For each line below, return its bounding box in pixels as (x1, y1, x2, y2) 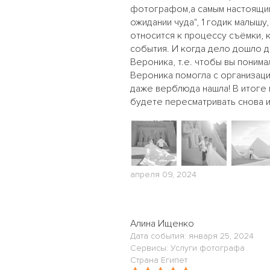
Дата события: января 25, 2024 (130, 231, 254, 241)
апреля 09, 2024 (130, 169, 196, 180)
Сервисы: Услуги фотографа (130, 243, 245, 253)
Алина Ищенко (130, 218, 194, 230)
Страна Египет (130, 255, 187, 265)
